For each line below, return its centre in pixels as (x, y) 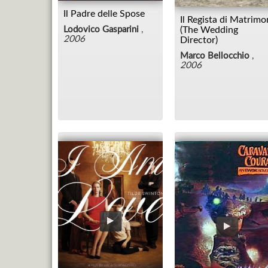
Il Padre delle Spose (104, 14)
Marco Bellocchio (215, 56)
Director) (199, 40)
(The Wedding (209, 30)
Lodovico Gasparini (101, 30)
